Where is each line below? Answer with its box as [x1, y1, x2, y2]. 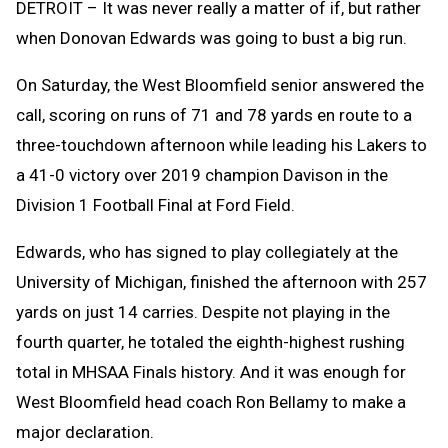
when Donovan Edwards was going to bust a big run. [16, 27, 407, 48]
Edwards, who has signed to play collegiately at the [16, 241, 398, 262]
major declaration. [16, 421, 154, 442]
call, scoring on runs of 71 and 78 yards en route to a [16, 104, 412, 125]
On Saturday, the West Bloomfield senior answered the [16, 74, 424, 95]
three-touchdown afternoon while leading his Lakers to [16, 134, 427, 155]
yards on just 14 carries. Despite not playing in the [16, 301, 390, 322]
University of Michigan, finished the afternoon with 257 [16, 271, 427, 292]
